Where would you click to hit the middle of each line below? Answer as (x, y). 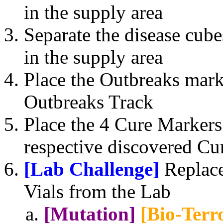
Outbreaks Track (89, 102)
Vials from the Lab (97, 191)
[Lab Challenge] (92, 169)
